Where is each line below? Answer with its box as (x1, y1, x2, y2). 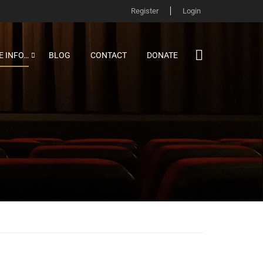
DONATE (147, 50, 178, 60)
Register (130, 6, 159, 15)
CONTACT (90, 50, 127, 60)
